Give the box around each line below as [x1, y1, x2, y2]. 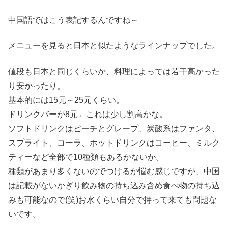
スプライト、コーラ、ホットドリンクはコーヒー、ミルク [8, 138, 220, 147]
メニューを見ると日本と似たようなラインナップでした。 [8, 41, 220, 50]
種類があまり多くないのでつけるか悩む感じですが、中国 [8, 166, 220, 176]
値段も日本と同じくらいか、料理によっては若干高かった [8, 67, 220, 76]
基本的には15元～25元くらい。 [8, 95, 124, 104]
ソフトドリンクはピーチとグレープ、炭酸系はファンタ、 [8, 124, 220, 133]
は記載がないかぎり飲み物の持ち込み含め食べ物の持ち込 [8, 181, 220, 190]
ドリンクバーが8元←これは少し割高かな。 [8, 109, 167, 119]
